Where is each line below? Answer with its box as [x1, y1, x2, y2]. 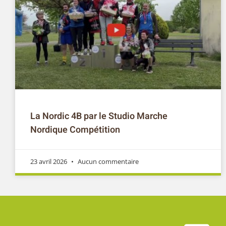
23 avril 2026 [30, 156, 69, 166]
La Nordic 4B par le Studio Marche [30, 109, 167, 123]
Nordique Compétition [30, 123, 120, 137]
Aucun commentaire [76, 156, 139, 166]
